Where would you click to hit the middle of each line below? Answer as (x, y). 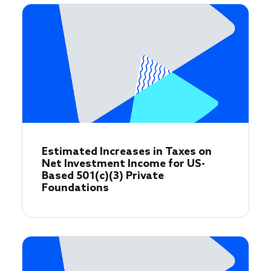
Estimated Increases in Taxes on (127, 152)
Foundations (75, 188)
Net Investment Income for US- (123, 164)
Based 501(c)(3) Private (103, 176)
